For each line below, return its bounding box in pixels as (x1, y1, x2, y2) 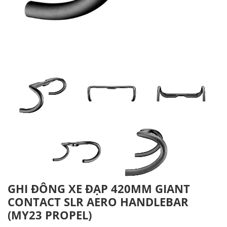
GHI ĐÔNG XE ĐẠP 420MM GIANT (8, 180, 190, 196)
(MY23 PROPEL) (8, 207, 92, 222)
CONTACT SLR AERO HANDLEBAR (8, 194, 188, 209)
